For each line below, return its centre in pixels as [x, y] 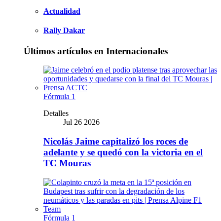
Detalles [56, 113]
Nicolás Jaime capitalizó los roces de [116, 142]
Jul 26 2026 [81, 122]
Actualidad [62, 11]
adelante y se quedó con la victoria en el [123, 152]
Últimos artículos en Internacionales [96, 51]
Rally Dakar [64, 31]
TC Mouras [67, 163]
